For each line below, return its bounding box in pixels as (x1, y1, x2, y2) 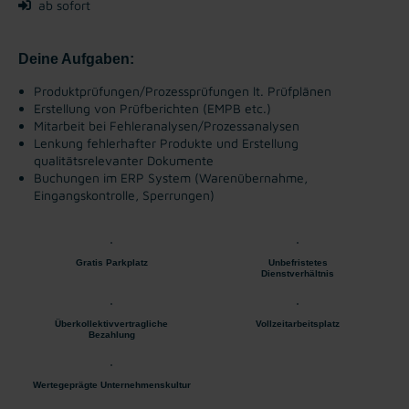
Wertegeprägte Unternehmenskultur (32, 379, 191, 390)
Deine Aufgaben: (18, 50, 134, 67)
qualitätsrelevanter (34, 152, 147, 168)
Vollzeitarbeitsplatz (256, 318, 340, 329)
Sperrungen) (142, 186, 215, 203)
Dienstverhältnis (261, 267, 334, 278)
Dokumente (147, 152, 214, 168)
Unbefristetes (267, 257, 328, 267)
